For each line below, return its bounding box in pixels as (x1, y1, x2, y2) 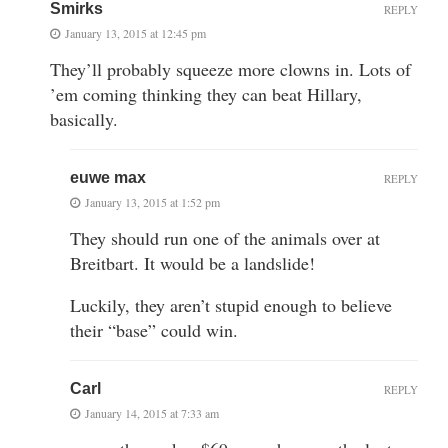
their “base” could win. (70, 317, 238, 342)
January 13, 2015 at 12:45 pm (65, 24, 206, 41)
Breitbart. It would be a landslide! (70, 250, 315, 275)
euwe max (70, 168, 146, 186)
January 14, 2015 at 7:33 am (85, 404, 219, 421)
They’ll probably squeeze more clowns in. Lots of (50, 56, 411, 81)
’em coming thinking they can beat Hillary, (50, 81, 362, 106)
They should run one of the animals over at (70, 225, 380, 250)
